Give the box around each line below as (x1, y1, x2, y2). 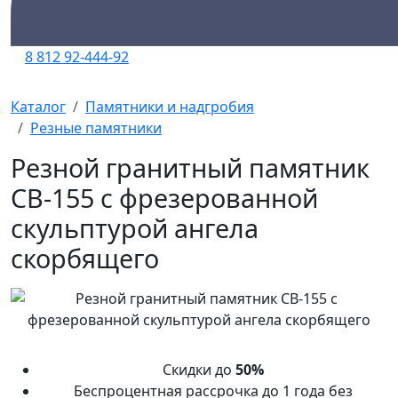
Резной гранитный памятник (11, 150, 370, 185)
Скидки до (163, 360, 235, 379)
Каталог (11, 97, 66, 116)
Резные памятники (30, 118, 162, 138)
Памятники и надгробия (85, 97, 254, 116)
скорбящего (11, 241, 159, 275)
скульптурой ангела (11, 211, 259, 245)
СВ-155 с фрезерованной (11, 180, 318, 215)
